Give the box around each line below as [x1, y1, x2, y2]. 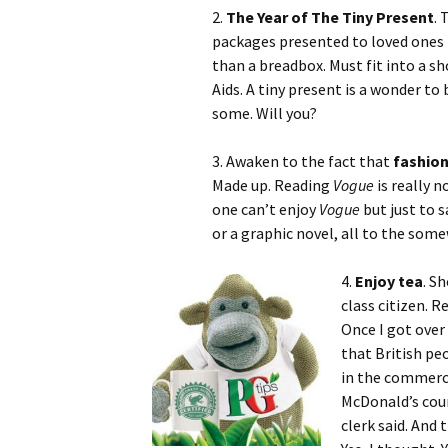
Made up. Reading [212, 175, 333, 195]
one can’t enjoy [212, 199, 319, 219]
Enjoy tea [355, 271, 423, 291]
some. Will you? [212, 103, 317, 123]
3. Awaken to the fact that [212, 151, 393, 171]
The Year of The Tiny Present [226, 7, 434, 27]
